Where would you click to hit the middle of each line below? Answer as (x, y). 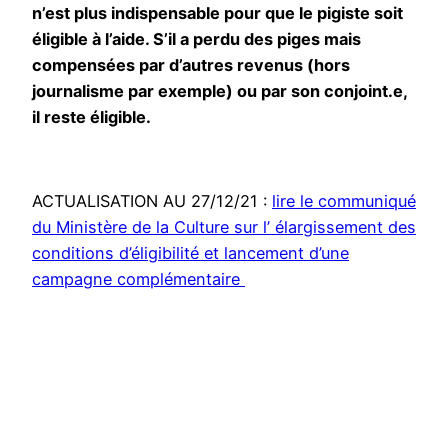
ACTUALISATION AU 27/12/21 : (152, 201)
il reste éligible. (91, 116)
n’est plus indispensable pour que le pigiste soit (217, 12)
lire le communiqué (344, 201)
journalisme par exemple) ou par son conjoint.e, (219, 90)
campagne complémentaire (138, 279)
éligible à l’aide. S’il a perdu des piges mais (196, 38)
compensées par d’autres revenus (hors (191, 64)
